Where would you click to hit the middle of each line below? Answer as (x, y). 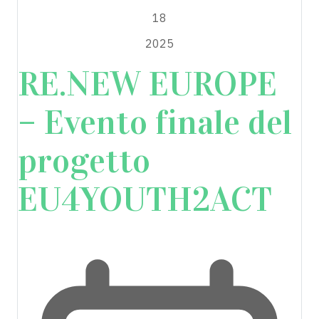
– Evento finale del (155, 122)
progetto (84, 161)
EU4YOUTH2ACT (145, 199)
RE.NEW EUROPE (147, 84)
